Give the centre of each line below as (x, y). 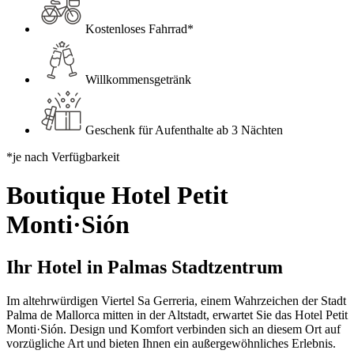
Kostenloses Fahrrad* (139, 29)
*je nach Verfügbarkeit (63, 157)
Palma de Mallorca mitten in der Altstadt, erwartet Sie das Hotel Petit (177, 314)
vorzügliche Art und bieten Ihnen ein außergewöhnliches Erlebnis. (174, 343)
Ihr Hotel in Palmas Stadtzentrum (145, 267)
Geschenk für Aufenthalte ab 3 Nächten (184, 130)
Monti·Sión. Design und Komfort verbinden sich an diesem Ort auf (173, 329)
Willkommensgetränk (138, 79)
